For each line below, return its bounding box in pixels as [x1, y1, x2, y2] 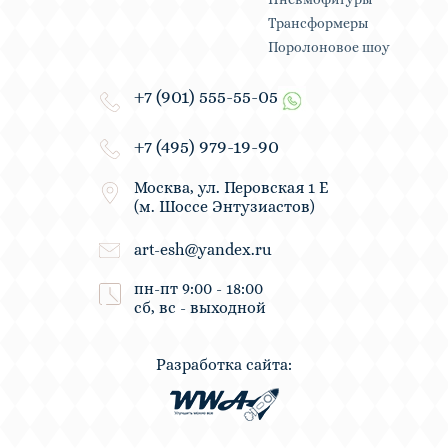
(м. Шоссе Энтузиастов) [134, 197, 315, 217]
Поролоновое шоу [268, 39, 391, 56]
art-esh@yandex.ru [134, 240, 272, 260]
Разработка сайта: [156, 355, 292, 375]
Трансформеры [268, 15, 370, 32]
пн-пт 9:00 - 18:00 [134, 279, 263, 299]
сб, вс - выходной [134, 298, 266, 318]
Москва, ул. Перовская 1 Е [134, 178, 329, 198]
